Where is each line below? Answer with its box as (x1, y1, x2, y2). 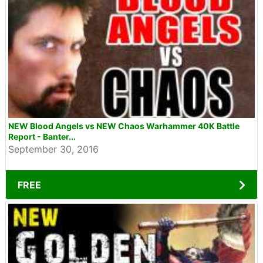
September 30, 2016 (8, 143, 99, 155)
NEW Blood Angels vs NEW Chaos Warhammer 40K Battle (8, 121, 240, 131)
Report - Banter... (8, 131, 76, 141)
